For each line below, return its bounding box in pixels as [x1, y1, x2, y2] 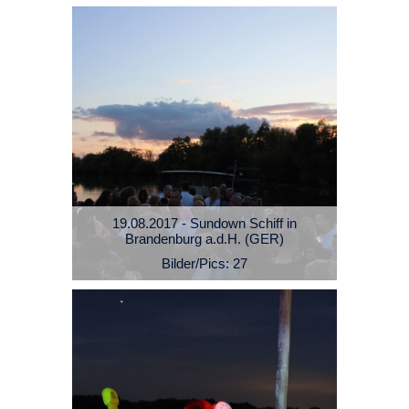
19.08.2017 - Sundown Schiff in [112, 215, 297, 232]
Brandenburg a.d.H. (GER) [125, 231, 284, 247]
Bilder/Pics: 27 [162, 256, 247, 272]
